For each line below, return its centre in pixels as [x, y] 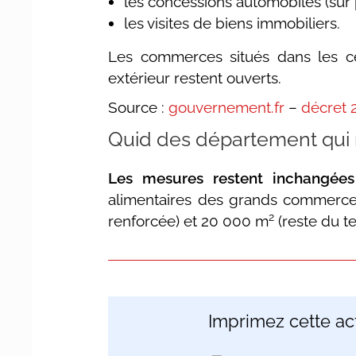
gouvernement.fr [227, 107]
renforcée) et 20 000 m [189, 221]
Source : [139, 107]
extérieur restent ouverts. [195, 77]
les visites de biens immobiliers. [232, 23]
